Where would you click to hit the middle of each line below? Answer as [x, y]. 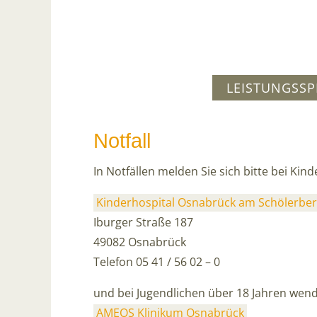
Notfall [122, 141]
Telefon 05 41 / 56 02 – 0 [157, 262]
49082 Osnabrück [140, 242]
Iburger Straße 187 [143, 222]
